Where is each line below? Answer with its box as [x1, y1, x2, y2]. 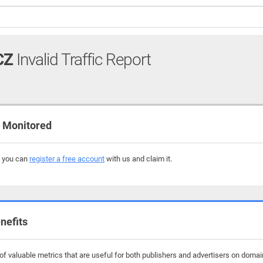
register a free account [29, 154, 104, 163]
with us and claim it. [104, 154, 172, 163]
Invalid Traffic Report [13, 50, 151, 69]
